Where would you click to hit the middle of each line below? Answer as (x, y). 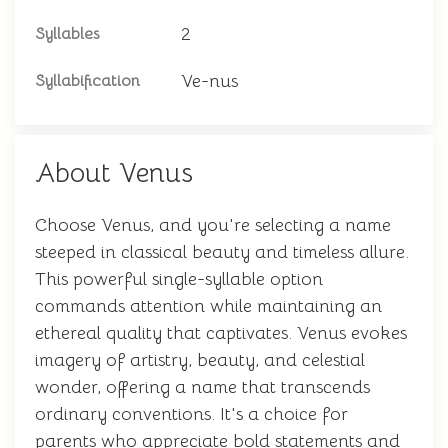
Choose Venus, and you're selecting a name (213, 225)
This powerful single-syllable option (179, 279)
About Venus (114, 173)
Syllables (67, 34)
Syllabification (87, 81)
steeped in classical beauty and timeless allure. (222, 252)
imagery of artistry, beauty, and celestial (200, 360)
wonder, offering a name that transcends (202, 387)
